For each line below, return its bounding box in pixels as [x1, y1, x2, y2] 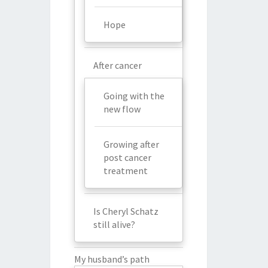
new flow [103, 102, 141, 115]
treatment [103, 164, 148, 176]
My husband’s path [74, 252, 150, 265]
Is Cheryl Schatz [93, 205, 159, 217]
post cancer [103, 151, 151, 163]
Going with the [103, 89, 165, 102]
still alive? [93, 218, 135, 230]
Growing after [103, 138, 159, 150]
